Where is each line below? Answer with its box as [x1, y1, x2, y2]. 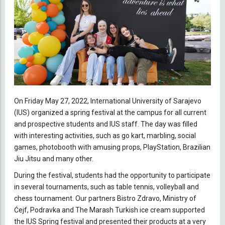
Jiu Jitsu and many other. [14, 154, 93, 163]
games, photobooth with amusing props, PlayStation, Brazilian [14, 143, 210, 151]
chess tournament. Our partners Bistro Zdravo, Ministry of [14, 194, 196, 202]
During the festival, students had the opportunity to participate [14, 171, 210, 179]
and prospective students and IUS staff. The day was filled [14, 120, 197, 128]
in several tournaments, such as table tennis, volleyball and [14, 182, 199, 191]
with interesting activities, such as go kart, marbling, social [14, 131, 196, 140]
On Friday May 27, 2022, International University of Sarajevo [14, 96, 201, 105]
